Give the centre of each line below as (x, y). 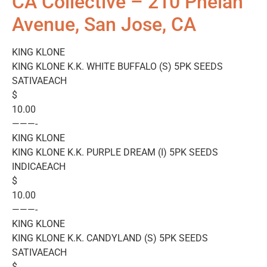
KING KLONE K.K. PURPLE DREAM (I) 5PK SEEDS (115, 153)
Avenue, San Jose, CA (104, 25)
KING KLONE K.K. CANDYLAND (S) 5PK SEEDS (110, 238)
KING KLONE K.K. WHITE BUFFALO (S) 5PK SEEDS (117, 67)
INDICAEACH (39, 167)
